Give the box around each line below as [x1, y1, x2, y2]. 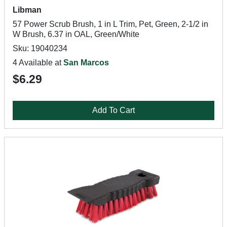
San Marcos [63, 58, 109, 67]
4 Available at [13, 58, 63, 67]
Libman [13, 6, 42, 14]
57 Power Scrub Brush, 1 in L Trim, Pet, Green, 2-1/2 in [13, 20, 208, 28]
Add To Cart [92, 106, 135, 115]
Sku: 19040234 [13, 44, 67, 53]
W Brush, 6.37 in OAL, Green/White [13, 30, 139, 39]
